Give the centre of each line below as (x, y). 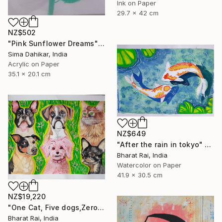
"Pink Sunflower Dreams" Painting (101, 44)
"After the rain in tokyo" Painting (208, 144)
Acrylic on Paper (34, 64)
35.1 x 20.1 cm (29, 74)
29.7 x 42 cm (138, 13)
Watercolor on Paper (149, 165)
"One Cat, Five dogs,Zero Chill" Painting (101, 208)
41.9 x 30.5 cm (140, 175)
